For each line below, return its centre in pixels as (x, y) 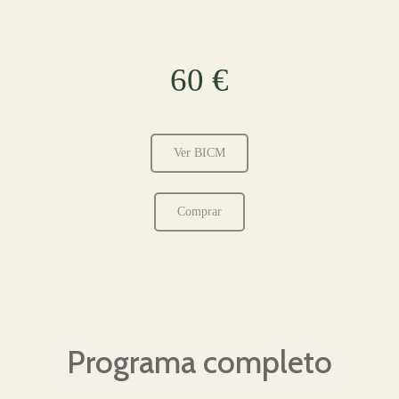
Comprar (199, 211)
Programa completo (199, 362)
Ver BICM (199, 152)
